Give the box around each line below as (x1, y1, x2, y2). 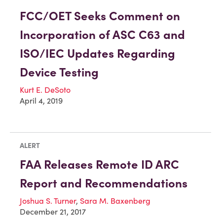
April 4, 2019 (20, 95, 63, 106)
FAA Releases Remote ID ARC (20, 157, 179, 173)
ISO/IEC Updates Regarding (20, 45, 175, 61)
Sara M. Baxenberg (80, 196, 150, 206)
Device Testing (20, 64, 99, 80)
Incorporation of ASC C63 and (20, 27, 185, 42)
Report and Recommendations (20, 176, 187, 191)
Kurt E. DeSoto (20, 84, 71, 95)
